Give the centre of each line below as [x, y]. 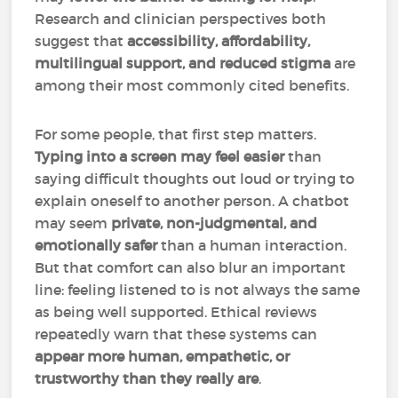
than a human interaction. [252, 245]
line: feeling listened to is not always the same [198, 290]
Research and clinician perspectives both [181, 19]
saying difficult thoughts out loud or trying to [195, 179]
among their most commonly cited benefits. [192, 85]
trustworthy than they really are [147, 378]
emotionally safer [96, 245]
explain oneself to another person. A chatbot [192, 201]
